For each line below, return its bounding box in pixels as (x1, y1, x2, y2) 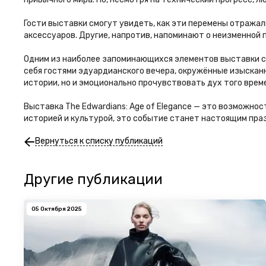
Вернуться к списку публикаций (34, 136, 163, 147)
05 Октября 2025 (31, 205, 82, 213)
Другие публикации (24, 171, 163, 188)
